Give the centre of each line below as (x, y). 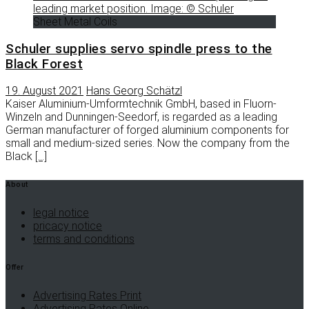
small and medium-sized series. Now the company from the (148, 143)
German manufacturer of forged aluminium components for (147, 130)
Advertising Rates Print (87, 296)
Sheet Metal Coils (75, 21)
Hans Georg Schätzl (134, 91)
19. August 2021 (44, 91)
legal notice (61, 213)
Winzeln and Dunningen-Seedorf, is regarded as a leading (141, 117)
